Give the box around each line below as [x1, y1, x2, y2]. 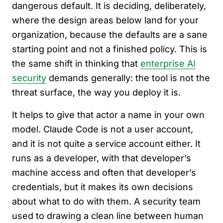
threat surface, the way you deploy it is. [12, 87, 181, 98]
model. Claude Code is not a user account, [12, 124, 193, 134]
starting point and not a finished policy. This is [12, 44, 207, 54]
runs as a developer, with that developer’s [12, 153, 191, 163]
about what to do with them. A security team [12, 196, 201, 207]
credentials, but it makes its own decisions [12, 182, 193, 192]
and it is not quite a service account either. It [12, 138, 201, 149]
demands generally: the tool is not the [46, 73, 210, 83]
